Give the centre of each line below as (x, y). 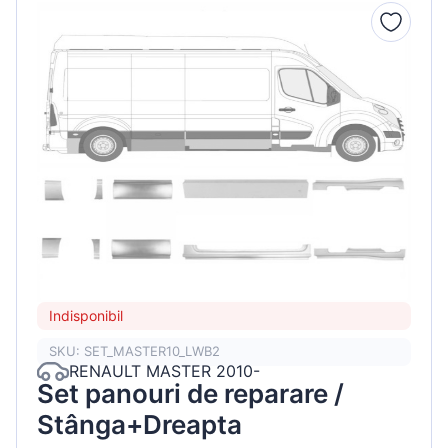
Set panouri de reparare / (190, 393)
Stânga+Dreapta (139, 424)
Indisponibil (86, 316)
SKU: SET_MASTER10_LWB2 (134, 351)
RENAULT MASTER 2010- (164, 371)
